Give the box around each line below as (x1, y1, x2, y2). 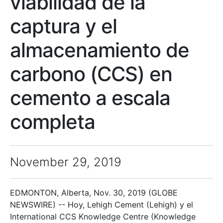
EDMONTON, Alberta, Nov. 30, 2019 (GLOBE (10, 187, 178, 198)
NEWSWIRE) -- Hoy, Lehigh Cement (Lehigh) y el (10, 199, 193, 210)
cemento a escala (10, 85, 170, 110)
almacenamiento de (10, 37, 189, 62)
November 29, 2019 (10, 154, 121, 169)
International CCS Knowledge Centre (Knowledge (10, 211, 196, 222)
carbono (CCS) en (10, 61, 172, 86)
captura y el (10, 13, 117, 38)
